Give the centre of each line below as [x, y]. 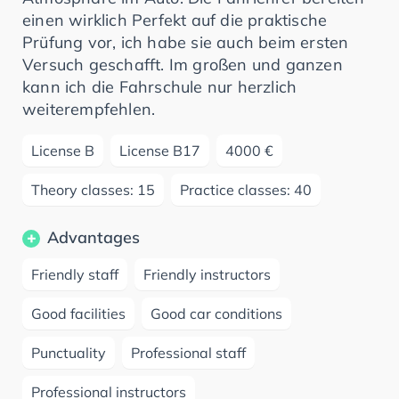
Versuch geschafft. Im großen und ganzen [183, 65]
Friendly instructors [207, 275]
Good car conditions [216, 314]
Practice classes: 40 [246, 190]
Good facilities [78, 314]
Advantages [94, 238]
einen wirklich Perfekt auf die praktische [175, 20]
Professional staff [188, 353]
